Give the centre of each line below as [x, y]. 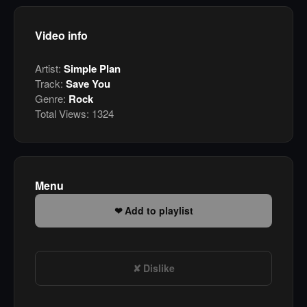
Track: [50, 84]
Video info [61, 36]
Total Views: [62, 114]
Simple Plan [92, 69]
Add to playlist [159, 211]
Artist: [49, 69]
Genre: [52, 99]
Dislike [159, 268]
